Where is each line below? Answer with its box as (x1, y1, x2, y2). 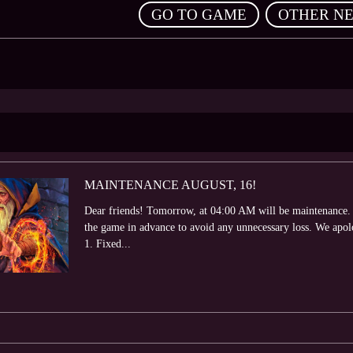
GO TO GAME (151, 6, 247, 23)
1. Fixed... (84, 238, 131, 250)
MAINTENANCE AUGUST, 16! (84, 178, 256, 191)
